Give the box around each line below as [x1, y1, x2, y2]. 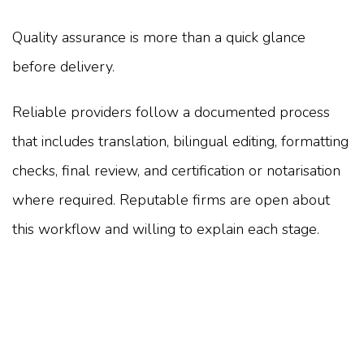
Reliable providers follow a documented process [12, 102, 330, 122]
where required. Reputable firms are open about [12, 189, 330, 210]
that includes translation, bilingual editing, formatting [12, 131, 349, 151]
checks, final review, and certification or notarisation [12, 160, 340, 180]
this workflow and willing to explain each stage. [12, 219, 319, 239]
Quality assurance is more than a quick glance [12, 27, 305, 47]
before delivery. [12, 56, 115, 76]
